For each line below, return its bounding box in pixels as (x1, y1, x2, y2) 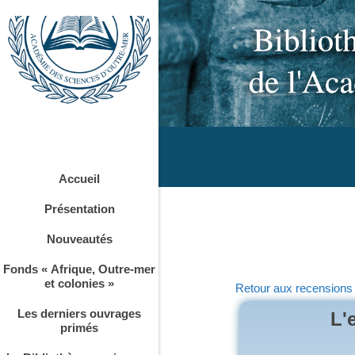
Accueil (59, 171, 100, 185)
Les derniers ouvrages (17, 306, 141, 320)
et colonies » (44, 276, 114, 290)
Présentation (44, 201, 115, 216)
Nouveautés (46, 231, 113, 246)
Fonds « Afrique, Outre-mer (3, 261, 155, 276)
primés (60, 320, 98, 334)
